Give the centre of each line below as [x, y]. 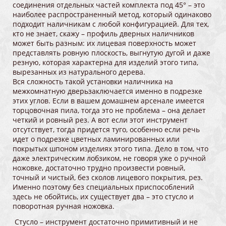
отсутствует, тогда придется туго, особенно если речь [106, 130]
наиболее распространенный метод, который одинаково [112, 15]
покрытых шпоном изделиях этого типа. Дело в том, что [110, 149]
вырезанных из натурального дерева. [79, 72]
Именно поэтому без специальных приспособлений [103, 187]
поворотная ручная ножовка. [64, 206]
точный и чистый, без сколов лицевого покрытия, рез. [108, 178]
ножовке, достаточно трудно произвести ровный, [99, 168]
